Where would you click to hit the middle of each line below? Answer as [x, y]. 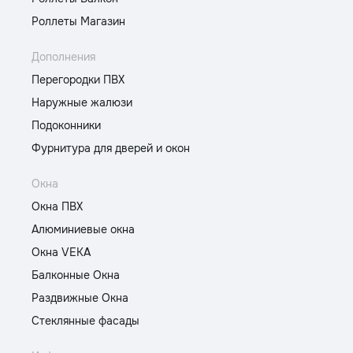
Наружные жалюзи [82, 102]
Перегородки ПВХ [78, 80]
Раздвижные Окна [80, 298]
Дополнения [63, 57]
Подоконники [66, 125]
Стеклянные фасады [85, 321]
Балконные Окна [76, 275]
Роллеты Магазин [78, 21]
